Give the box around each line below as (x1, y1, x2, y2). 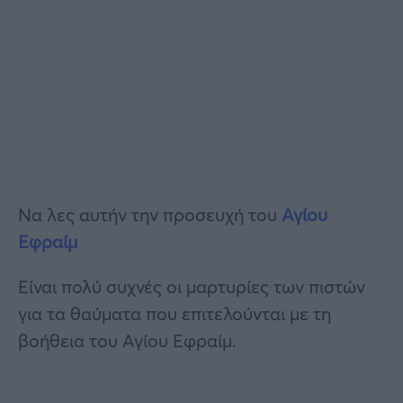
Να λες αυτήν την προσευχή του (18, 201, 282, 227)
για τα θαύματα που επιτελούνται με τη (18, 300, 331, 326)
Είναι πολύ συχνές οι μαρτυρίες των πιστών (18, 273, 365, 299)
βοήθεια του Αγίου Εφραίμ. (18, 327, 237, 353)
